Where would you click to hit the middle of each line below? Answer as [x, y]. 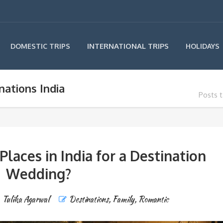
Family [124, 199]
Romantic [154, 199]
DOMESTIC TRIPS [40, 46]
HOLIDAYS [203, 46]
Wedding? [39, 174]
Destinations [89, 199]
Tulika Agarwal [26, 199]
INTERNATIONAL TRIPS [128, 46]
